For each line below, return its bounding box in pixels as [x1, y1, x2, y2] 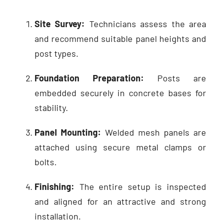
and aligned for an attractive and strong [35, 195, 206, 207]
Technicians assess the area [85, 18, 207, 29]
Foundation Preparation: [35, 72, 144, 83]
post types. [35, 47, 78, 59]
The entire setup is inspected [74, 181, 206, 192]
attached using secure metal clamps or [35, 141, 206, 152]
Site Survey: [35, 18, 85, 29]
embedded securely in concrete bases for [35, 87, 206, 98]
